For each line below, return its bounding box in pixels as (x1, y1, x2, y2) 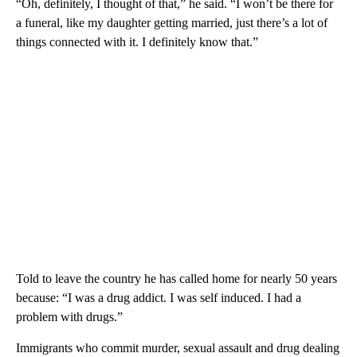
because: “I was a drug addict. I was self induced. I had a (16, 290, 301, 304)
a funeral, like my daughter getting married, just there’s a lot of (16, 15, 328, 29)
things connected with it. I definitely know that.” (16, 34, 258, 49)
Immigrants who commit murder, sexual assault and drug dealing (16, 340, 339, 355)
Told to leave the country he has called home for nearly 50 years (16, 271, 337, 285)
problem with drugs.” (16, 309, 123, 324)
